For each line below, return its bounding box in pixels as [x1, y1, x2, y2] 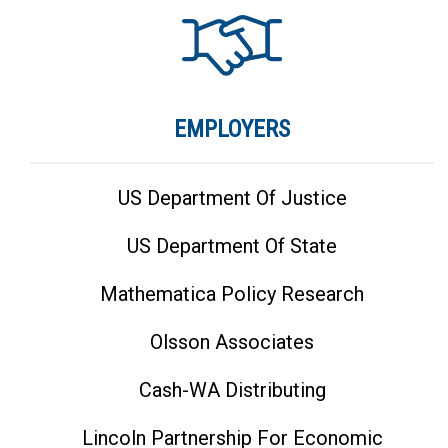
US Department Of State [127, 234, 338, 259]
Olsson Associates [150, 330, 315, 355]
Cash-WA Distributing [138, 378, 326, 403]
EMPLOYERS [174, 115, 291, 144]
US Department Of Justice [117, 186, 347, 211]
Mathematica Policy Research [100, 282, 365, 307]
